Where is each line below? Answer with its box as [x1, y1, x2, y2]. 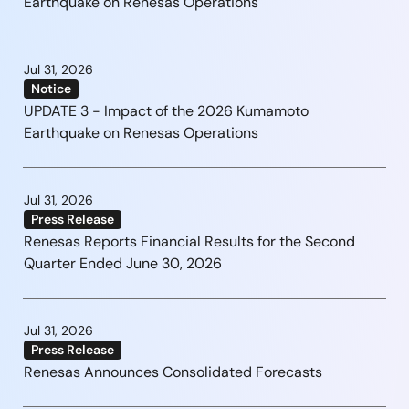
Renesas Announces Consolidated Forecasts [24, 362, 322, 382]
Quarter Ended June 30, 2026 [24, 253, 222, 273]
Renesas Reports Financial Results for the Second [24, 231, 355, 251]
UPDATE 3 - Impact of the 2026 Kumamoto [24, 100, 309, 121]
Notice [31, 79, 71, 97]
